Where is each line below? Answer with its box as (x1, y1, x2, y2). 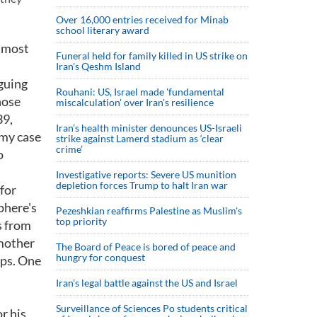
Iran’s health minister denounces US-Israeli (56, 122, 242, 134)
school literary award (56, 24, 149, 36)
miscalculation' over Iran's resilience (56, 96, 214, 108)
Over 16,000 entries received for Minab (56, 13, 229, 25)
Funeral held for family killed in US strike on (56, 50, 248, 62)
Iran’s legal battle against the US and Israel (56, 277, 238, 289)
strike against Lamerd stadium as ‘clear (56, 132, 224, 144)
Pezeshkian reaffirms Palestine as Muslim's (56, 204, 242, 217)
